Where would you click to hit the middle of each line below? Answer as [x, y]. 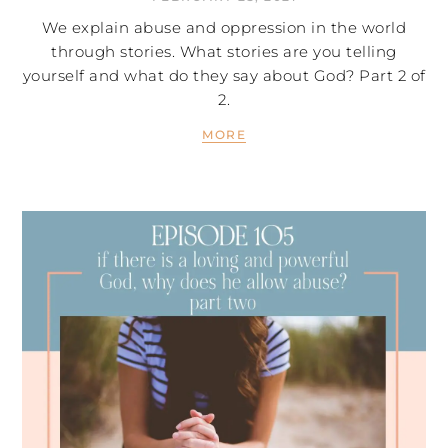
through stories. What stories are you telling [224, 52]
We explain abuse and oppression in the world [224, 28]
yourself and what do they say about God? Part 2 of [224, 76]
